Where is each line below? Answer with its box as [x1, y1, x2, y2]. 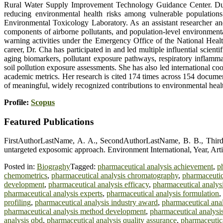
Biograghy [37, 162, 70, 171]
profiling [4, 198, 31, 207]
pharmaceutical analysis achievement [98, 162, 213, 171]
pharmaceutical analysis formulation [107, 189, 219, 198]
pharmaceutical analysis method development [4, 207, 146, 216]
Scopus [31, 98, 55, 107]
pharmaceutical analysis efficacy [48, 180, 149, 189]
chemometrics [4, 171, 47, 180]
